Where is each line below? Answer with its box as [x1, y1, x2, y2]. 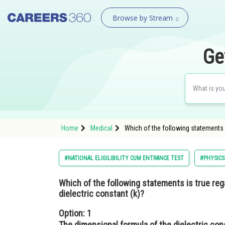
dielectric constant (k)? [59, 188, 144, 199]
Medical [90, 124, 113, 132]
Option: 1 [59, 208, 91, 218]
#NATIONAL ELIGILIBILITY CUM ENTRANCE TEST [64, 155, 184, 162]
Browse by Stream [112, 13, 173, 23]
